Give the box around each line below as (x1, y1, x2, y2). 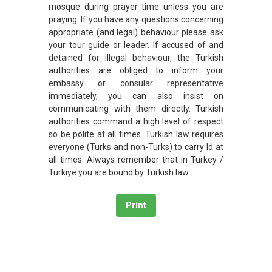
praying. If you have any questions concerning (49, 14, 223, 24)
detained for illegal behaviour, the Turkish (49, 52, 223, 63)
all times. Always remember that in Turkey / (49, 154, 223, 165)
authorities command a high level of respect (49, 116, 223, 126)
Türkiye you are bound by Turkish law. (49, 167, 190, 177)
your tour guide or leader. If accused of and (49, 39, 223, 50)
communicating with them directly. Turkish (49, 103, 223, 114)
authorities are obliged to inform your (49, 65, 223, 75)
